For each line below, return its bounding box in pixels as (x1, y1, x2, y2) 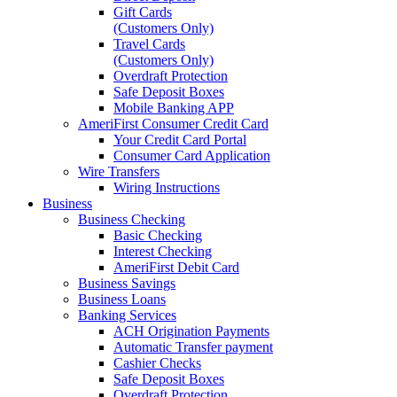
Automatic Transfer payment (113, 339, 273, 354)
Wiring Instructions (113, 180, 220, 195)
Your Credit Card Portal (113, 132, 246, 147)
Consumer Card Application (113, 148, 270, 163)
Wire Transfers (78, 164, 160, 179)
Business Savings (78, 276, 175, 291)
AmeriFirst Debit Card (113, 260, 239, 275)
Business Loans (78, 292, 166, 307)
